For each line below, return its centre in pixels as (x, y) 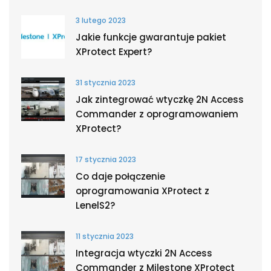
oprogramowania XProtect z (142, 191)
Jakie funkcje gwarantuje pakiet (151, 37)
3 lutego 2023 (101, 20)
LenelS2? (95, 205)
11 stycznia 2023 (105, 236)
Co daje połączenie (120, 176)
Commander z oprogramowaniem (157, 114)
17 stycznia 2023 (106, 159)
